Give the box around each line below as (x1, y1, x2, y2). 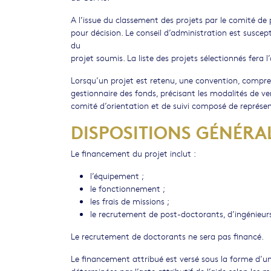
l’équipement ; (90, 169, 144, 181)
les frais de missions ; (90, 195, 169, 207)
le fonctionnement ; (90, 182, 165, 194)
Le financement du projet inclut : (71, 147, 196, 159)
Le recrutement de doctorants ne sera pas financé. (71, 230, 264, 242)
